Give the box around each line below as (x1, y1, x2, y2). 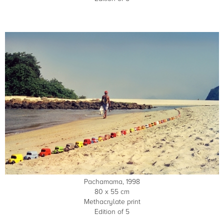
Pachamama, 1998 (84, 177, 140, 186)
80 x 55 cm (94, 187, 129, 196)
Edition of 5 (94, 207, 129, 216)
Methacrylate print (83, 197, 140, 206)
